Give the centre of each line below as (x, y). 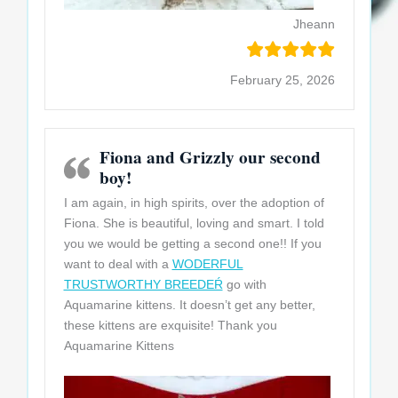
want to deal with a (118, 264)
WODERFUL (207, 264)
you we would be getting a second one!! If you (192, 244)
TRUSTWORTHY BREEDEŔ (143, 285)
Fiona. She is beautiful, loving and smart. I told (194, 223)
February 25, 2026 (282, 80)
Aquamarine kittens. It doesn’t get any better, (189, 305)
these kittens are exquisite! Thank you (170, 326)
